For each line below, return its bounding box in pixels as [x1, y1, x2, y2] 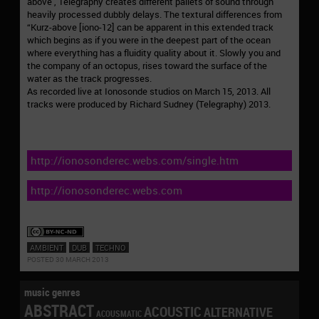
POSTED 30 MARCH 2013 [27, 254, 109, 264]
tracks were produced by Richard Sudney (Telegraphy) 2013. [27, 98, 271, 111]
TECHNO [95, 241, 126, 253]
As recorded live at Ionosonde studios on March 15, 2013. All [27, 85, 271, 98]
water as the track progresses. [27, 72, 152, 85]
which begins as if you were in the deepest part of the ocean [27, 33, 271, 47]
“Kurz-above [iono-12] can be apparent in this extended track [27, 21, 273, 34]
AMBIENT [30, 241, 63, 253]
